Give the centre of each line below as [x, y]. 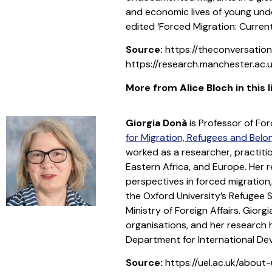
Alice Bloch [206, 87]
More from [152, 87]
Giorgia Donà [156, 123]
